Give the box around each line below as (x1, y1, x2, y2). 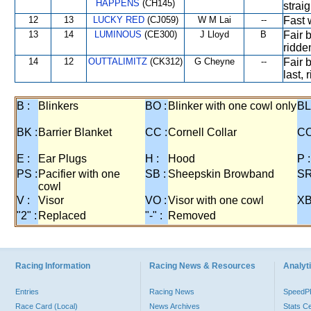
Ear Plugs (38, 153, 87, 165)
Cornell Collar (168, 126, 237, 138)
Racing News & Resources (149, 261, 255, 271)
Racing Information (15, 261, 90, 271)
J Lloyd (199, 29, 229, 40)
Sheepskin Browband (168, 168, 274, 180)
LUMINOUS (94, 29, 142, 40)
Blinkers (38, 100, 78, 112)
